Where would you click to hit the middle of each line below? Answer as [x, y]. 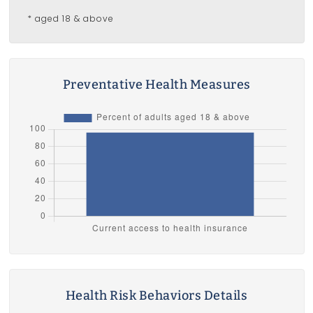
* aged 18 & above [70, 18]
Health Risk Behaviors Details [156, 295]
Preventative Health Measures [156, 84]
